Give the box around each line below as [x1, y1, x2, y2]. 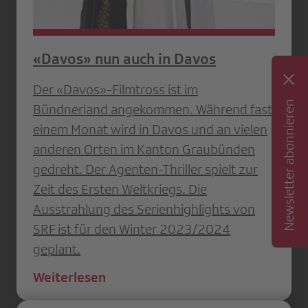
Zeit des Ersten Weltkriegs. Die [33, 181, 207, 197]
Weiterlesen [33, 269, 106, 285]
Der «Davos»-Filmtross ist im [33, 81, 198, 97]
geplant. [33, 241, 80, 256]
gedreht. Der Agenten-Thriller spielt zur [33, 161, 258, 177]
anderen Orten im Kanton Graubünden [33, 141, 255, 157]
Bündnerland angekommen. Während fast [33, 101, 272, 117]
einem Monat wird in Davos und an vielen [33, 121, 267, 137]
